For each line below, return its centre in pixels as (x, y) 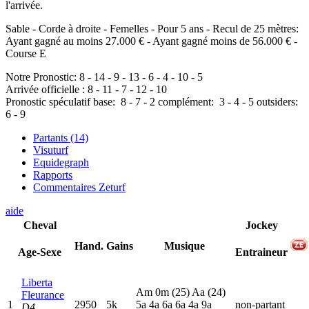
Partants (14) (61, 138)
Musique (184, 246)
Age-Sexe (40, 252)
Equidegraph (61, 163)
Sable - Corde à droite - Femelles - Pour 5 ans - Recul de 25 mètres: (152, 29)
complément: (187, 102)
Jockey (261, 226)
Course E (26, 54)
